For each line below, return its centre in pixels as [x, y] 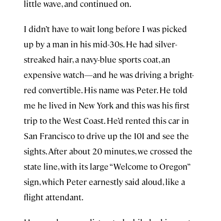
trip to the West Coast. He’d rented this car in [106, 120]
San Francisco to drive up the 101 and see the [106, 136]
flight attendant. [54, 197]
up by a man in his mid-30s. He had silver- [100, 44]
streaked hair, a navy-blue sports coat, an [97, 59]
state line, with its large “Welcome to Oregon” [107, 166]
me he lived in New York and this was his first [107, 105]
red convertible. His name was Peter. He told [106, 90]
